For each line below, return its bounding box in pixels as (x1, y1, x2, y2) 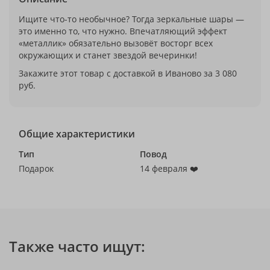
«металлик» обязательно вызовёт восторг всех (19, 37, 213, 49)
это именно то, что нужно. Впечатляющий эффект (19, 25, 227, 37)
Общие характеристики (19, 127, 135, 140)
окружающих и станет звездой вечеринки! (19, 49, 197, 61)
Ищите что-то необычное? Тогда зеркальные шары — (19, 13, 244, 25)
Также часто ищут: (9, 236, 145, 256)
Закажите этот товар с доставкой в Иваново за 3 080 (19, 67, 237, 79)
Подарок (19, 163, 54, 174)
